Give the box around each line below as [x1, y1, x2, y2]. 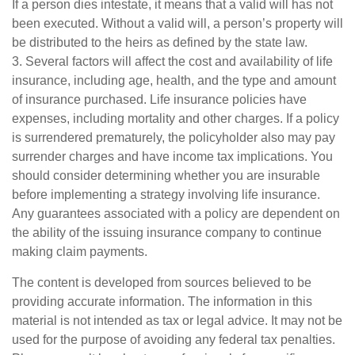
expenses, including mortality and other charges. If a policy [12, 112, 339, 125]
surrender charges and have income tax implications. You [12, 150, 333, 163]
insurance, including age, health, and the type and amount [12, 74, 336, 87]
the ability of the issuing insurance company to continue [12, 226, 322, 239]
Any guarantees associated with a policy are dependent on [12, 207, 340, 220]
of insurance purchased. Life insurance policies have [12, 93, 307, 106]
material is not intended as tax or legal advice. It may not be [12, 314, 342, 327]
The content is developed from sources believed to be [12, 276, 311, 289]
